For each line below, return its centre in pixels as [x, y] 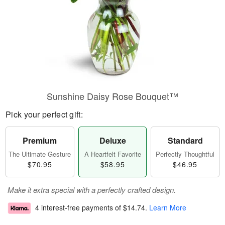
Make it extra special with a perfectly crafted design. [92, 190]
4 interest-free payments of [79, 208]
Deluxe [113, 140]
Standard [185, 140]
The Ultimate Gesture [40, 154]
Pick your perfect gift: [44, 114]
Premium [40, 140]
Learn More [168, 208]
